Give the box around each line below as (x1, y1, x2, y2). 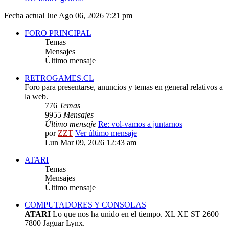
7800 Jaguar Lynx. (25, 219, 85, 228)
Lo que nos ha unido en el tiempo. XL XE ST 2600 (51, 210, 219, 219)
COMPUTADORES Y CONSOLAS (25, 200, 146, 210)
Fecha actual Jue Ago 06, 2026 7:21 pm (4, 11, 132, 20)
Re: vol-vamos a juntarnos (98, 120, 182, 129)
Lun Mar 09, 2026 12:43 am (45, 138, 136, 147)
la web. (25, 92, 48, 101)
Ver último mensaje (75, 129, 137, 138)
